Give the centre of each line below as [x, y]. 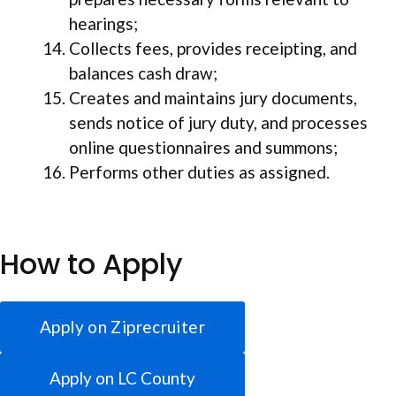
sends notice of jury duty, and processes [218, 122]
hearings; [103, 23]
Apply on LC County [122, 378]
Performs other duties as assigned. [199, 171]
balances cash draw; [143, 72]
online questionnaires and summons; [203, 147]
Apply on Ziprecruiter [122, 327]
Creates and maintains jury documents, [213, 97]
